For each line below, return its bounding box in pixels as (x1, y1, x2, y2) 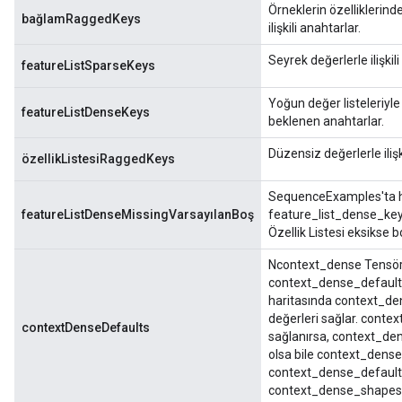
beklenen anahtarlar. (268, 114, 384, 128)
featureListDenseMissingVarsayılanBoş (22, 207, 254, 222)
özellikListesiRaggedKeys (22, 152, 175, 166)
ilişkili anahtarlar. (268, 21, 361, 35)
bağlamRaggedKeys (22, 12, 141, 26)
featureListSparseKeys (22, 58, 155, 73)
